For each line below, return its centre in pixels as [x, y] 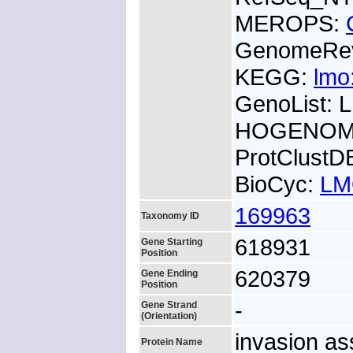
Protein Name [172, 342]
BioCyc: [277, 184]
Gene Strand [169, 305]
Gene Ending [169, 273]
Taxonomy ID [170, 216]
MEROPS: [290, 23]
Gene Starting [172, 242]
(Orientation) [169, 316]
